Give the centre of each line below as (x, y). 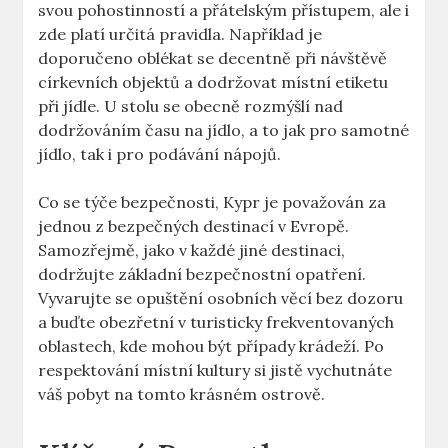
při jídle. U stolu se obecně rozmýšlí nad (191, 106)
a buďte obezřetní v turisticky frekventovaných (216, 322)
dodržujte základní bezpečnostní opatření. (202, 274)
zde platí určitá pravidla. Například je (180, 34)
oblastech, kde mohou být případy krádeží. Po (211, 346)
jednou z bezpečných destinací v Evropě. (194, 226)
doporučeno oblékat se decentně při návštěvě (213, 58)
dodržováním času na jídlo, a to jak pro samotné (224, 130)
